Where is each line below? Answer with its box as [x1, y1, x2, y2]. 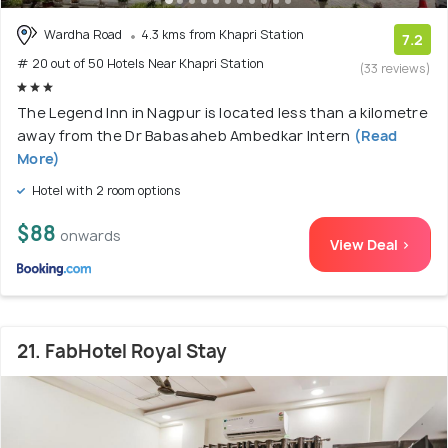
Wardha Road [41, 25, 125, 43]
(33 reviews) [360, 59, 431, 77]
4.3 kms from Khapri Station [141, 25, 304, 43]
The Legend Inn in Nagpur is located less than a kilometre [17, 103, 429, 123]
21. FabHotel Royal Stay [17, 339, 227, 365]
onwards [60, 226, 121, 246]
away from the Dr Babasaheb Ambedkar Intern [17, 126, 351, 146]
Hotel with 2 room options [29, 182, 181, 200]
